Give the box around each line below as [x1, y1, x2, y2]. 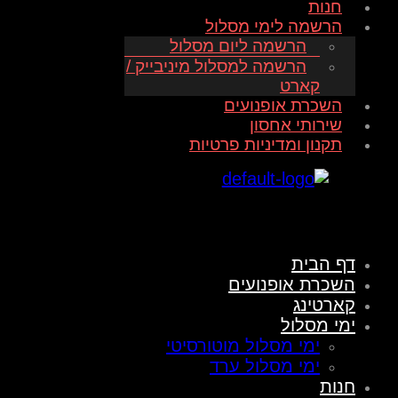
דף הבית [291, 254, 355, 275]
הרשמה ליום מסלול [170, 36, 306, 56]
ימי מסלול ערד [210, 356, 320, 377]
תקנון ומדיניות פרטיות [189, 135, 342, 155]
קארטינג [293, 295, 355, 315]
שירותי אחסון [250, 115, 342, 135]
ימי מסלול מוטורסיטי [166, 336, 320, 356]
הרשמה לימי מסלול [205, 17, 342, 36]
